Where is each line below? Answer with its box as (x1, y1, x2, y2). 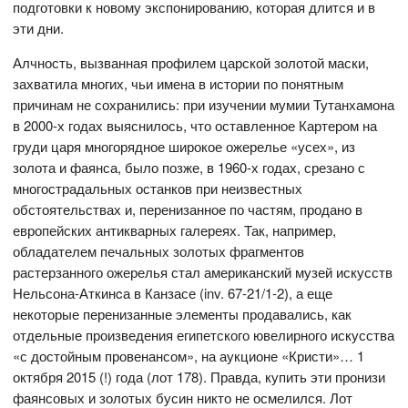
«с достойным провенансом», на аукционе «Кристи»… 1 (13, 345, 365, 365)
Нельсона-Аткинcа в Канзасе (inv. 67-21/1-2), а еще (13, 282, 333, 302)
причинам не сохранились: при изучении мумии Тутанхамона (13, 94, 395, 114)
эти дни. (13, 17, 65, 37)
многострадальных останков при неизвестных (13, 178, 303, 198)
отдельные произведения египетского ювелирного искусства (13, 324, 395, 344)
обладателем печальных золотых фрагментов (13, 240, 305, 260)
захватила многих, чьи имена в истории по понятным (13, 73, 344, 93)
